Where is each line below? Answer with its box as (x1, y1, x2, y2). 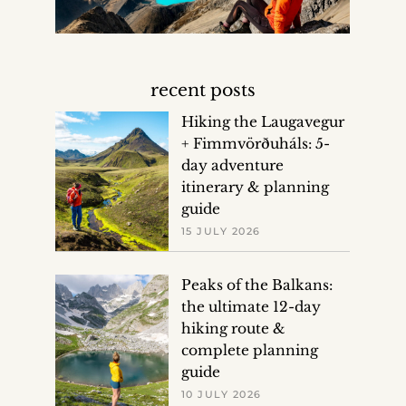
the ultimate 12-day (180, 298, 321, 316)
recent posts (150, 80, 256, 101)
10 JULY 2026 (180, 388, 262, 401)
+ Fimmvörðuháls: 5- (180, 135, 330, 153)
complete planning (180, 342, 318, 360)
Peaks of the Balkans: (180, 276, 333, 295)
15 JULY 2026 (180, 225, 261, 238)
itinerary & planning (180, 179, 329, 197)
